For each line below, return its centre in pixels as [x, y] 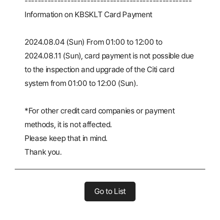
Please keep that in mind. [66, 138]
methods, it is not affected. [69, 124]
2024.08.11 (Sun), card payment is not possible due [109, 56]
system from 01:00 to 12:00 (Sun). [82, 83]
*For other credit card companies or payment [100, 111]
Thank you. [43, 152]
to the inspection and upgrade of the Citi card [99, 69]
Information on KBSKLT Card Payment [89, 14]
